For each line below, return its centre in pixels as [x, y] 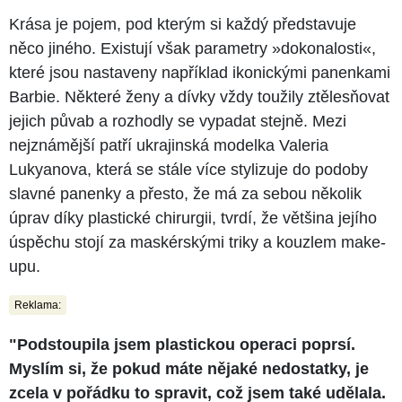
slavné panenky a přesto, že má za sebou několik [185, 194]
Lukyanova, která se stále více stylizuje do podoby [188, 170]
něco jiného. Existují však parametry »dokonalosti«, [192, 49]
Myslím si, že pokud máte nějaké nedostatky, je [189, 369]
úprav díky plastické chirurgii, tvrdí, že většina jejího [193, 218]
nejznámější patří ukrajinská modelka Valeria [169, 146]
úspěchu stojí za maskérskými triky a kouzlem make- [197, 243]
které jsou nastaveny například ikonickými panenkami [200, 73]
